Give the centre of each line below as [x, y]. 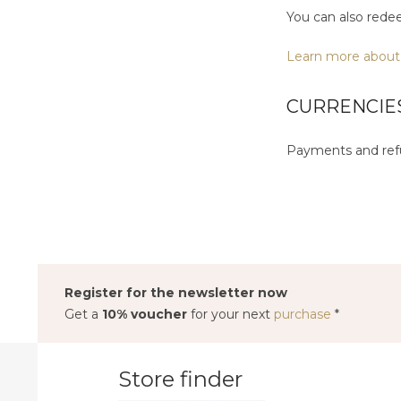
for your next [232, 314]
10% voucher [146, 314]
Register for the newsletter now [176, 293]
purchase [304, 314]
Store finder [180, 379]
